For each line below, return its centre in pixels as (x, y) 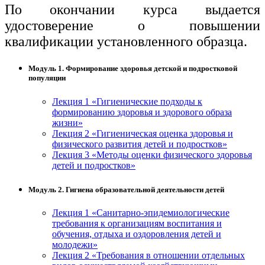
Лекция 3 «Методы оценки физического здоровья (152, 154)
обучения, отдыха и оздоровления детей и (137, 234)
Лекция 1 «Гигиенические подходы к (127, 101)
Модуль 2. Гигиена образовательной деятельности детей (126, 189)
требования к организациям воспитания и (137, 223)
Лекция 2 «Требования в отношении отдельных (148, 255)
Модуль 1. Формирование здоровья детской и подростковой (133, 69)
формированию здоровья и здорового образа (142, 112)
